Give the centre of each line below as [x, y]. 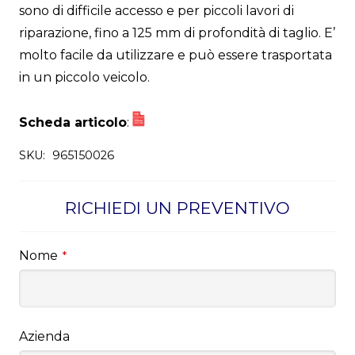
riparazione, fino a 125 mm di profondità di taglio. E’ [177, 33]
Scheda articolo [73, 123]
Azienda [44, 336]
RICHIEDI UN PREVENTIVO [177, 208]
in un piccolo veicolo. [84, 78]
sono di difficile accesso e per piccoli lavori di [157, 11]
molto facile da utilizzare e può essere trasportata [176, 55]
